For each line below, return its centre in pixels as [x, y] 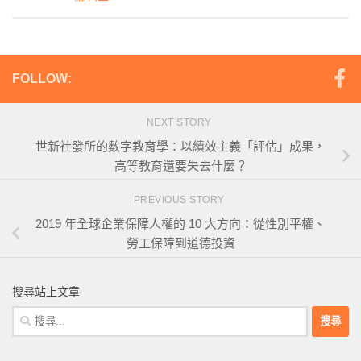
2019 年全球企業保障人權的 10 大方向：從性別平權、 [180, 223]
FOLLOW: [42, 79]
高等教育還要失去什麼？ [180, 166]
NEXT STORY [180, 123]
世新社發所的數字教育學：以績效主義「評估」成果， [180, 147]
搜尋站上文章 [46, 291]
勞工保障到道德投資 [180, 243]
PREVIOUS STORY [180, 200]
